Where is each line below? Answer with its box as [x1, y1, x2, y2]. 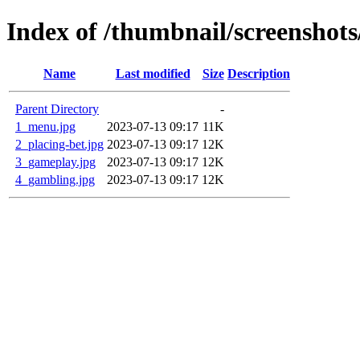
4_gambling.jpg [15, 172, 95, 186]
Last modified [115, 66, 190, 80]
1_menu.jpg [15, 119, 76, 133]
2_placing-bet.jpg [15, 137, 104, 151]
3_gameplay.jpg [15, 154, 96, 169]
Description [227, 66, 290, 80]
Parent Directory [15, 101, 99, 116]
